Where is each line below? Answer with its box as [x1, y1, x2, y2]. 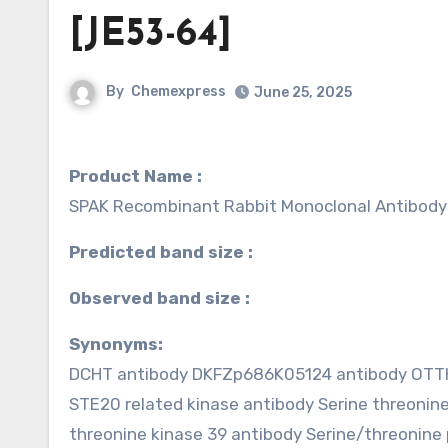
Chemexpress [131, 83, 226, 101]
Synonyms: [80, 334, 163, 354]
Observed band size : [81, 288, 250, 308]
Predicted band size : [80, 242, 253, 262]
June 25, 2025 [254, 84, 352, 101]
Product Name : [69, 166, 202, 186]
